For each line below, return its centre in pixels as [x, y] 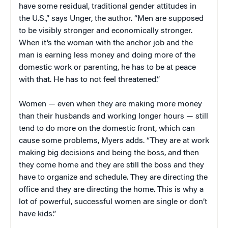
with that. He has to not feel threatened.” [89, 80]
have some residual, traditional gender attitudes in [108, 6]
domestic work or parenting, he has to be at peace [107, 67]
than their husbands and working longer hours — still [113, 116]
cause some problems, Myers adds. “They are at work [114, 141]
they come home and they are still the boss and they [111, 165]
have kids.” [37, 214]
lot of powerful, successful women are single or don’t [113, 202]
